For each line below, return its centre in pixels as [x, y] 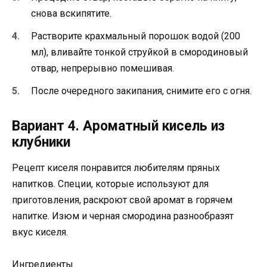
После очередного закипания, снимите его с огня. [141, 91]
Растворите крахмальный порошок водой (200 [136, 36]
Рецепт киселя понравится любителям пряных [116, 168]
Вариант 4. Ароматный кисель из [118, 126]
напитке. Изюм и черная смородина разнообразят [123, 216]
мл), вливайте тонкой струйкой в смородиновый [139, 52]
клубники [41, 142]
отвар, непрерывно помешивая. [103, 68]
